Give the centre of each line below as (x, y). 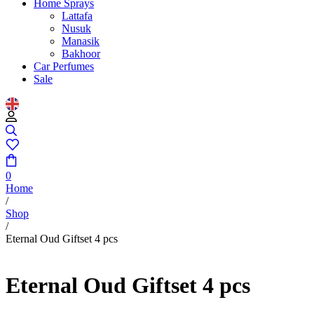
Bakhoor (81, 54)
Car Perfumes (64, 66)
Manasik (81, 41)
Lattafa (77, 16)
